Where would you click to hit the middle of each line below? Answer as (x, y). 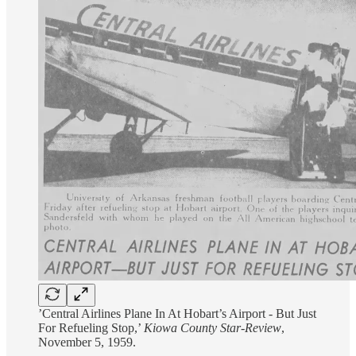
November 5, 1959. (87, 342)
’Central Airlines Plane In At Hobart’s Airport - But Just (177, 313)
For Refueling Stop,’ (91, 327)
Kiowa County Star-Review (213, 327)
